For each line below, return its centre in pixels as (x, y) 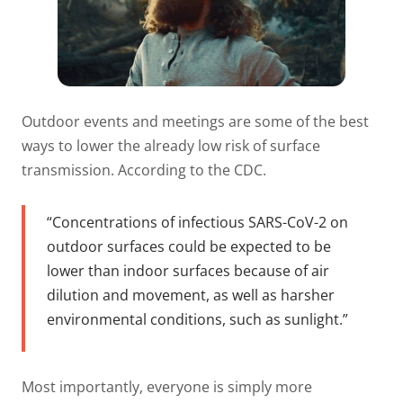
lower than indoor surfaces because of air (188, 271)
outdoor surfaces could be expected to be (189, 247)
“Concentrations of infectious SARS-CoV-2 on (197, 223)
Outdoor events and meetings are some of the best (195, 121)
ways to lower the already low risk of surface (171, 145)
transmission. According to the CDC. (144, 170)
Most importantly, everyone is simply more (167, 386)
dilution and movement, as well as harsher (191, 296)
